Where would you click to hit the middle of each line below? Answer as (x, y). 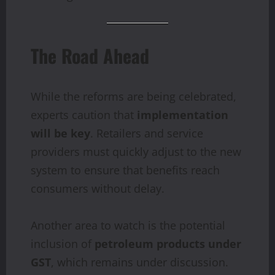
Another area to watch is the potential (128, 226)
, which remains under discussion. (140, 262)
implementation (183, 115)
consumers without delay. (98, 189)
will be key (60, 134)
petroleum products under (168, 244)
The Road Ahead (90, 56)
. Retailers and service (147, 134)
